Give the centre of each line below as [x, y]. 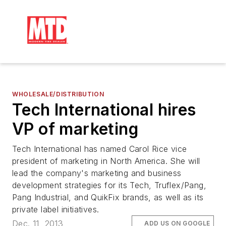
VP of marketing [75, 129]
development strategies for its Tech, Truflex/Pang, [109, 185]
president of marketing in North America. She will [106, 161]
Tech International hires [104, 110]
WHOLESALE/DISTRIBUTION [58, 94]
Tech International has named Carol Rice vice [100, 149]
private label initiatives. [56, 209]
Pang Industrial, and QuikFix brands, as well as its [108, 197]
